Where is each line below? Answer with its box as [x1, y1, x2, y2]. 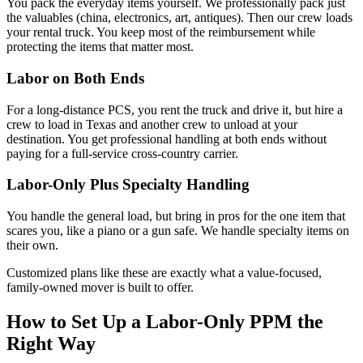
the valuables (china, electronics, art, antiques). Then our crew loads [6, 11, 352, 25]
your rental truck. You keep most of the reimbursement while [6, 25, 315, 40]
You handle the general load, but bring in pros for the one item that [6, 209, 345, 224]
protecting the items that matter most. [6, 40, 194, 54]
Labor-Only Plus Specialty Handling [6, 176, 250, 194]
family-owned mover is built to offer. [6, 280, 194, 295]
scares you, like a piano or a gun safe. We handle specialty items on [6, 224, 349, 238]
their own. [6, 238, 58, 253]
